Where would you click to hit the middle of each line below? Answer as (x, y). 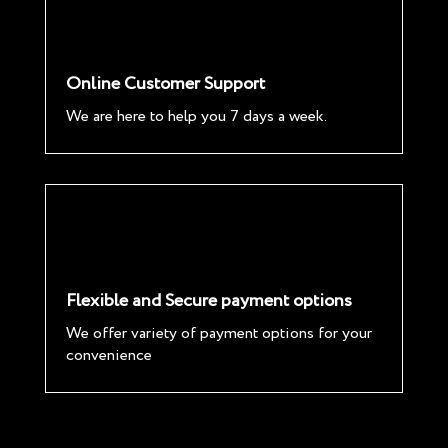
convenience (108, 355)
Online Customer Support (165, 84)
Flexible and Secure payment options (208, 301)
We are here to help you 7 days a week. (196, 116)
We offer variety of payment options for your (218, 333)
